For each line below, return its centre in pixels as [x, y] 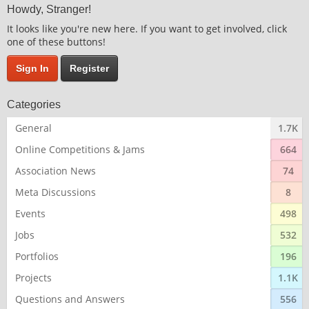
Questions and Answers [70, 299]
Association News [56, 170]
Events [30, 213]
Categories [34, 104]
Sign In [32, 68]
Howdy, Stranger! [49, 9]
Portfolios [37, 256]
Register [89, 68]
